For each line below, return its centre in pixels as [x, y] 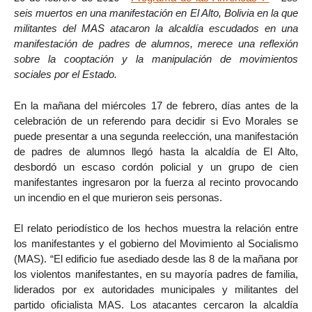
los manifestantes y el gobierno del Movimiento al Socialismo [156, 244]
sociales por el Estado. [65, 74]
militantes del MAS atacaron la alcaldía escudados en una [156, 28]
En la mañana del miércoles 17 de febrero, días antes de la [156, 105]
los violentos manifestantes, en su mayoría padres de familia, [156, 274]
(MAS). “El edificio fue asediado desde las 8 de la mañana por [156, 259]
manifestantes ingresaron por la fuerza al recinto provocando [156, 182]
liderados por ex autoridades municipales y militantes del [156, 290]
